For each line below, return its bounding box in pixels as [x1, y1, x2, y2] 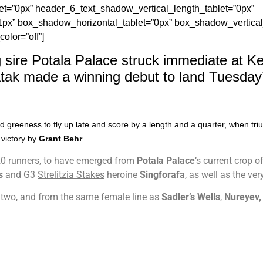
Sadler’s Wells [161, 191, 220, 203]
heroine [104, 169, 140, 181]
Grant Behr [39, 133, 82, 143]
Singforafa [140, 169, 185, 181]
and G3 [3, 169, 38, 181]
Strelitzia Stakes [38, 169, 104, 181]
